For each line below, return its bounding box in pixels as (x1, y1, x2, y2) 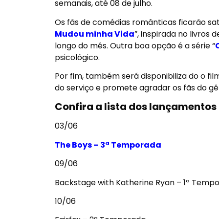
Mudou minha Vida (55, 28, 134, 40)
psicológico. (55, 51, 100, 63)
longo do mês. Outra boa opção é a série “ (55, 40, 215, 51)
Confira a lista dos (55, 100, 149, 114)
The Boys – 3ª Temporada (55, 139, 161, 151)
